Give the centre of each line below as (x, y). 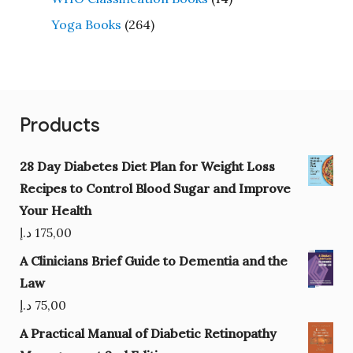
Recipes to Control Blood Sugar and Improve (155, 188)
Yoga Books (86, 24)
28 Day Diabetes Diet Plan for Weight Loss (147, 166)
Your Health (55, 210)
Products (59, 125)
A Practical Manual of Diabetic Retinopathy (148, 333)
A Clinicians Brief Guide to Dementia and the (153, 260)
